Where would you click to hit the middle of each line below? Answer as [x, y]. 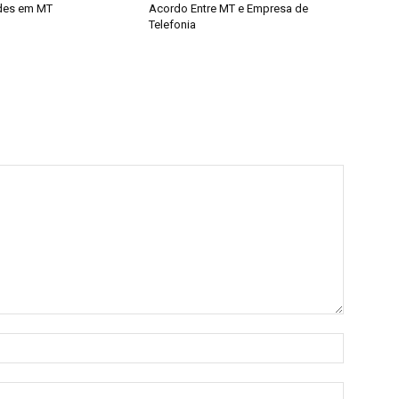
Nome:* [365, 342]
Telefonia [173, 25]
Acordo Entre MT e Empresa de [229, 9]
